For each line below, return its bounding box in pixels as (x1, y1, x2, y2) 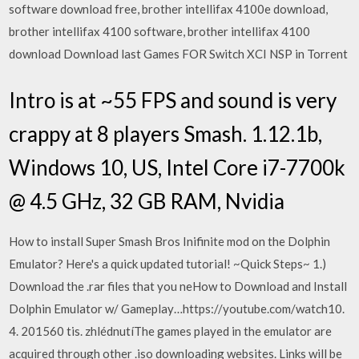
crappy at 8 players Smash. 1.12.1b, (9, 120, 323, 147)
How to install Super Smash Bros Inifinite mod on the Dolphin (9, 233, 331, 248)
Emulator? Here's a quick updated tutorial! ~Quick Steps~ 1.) (9, 256, 327, 271)
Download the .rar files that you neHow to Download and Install (9, 278, 348, 293)
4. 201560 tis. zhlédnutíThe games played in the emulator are (9, 323, 333, 338)
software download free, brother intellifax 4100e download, (9, 2, 329, 16)
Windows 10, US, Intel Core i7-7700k (9, 154, 346, 180)
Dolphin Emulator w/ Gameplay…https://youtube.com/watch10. (9, 301, 345, 316)
